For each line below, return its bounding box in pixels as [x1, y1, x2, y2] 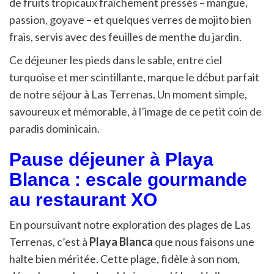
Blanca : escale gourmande [9, 169, 247, 190]
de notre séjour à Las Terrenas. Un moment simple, [9, 87, 247, 102]
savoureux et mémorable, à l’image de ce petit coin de [9, 105, 262, 119]
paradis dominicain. [9, 122, 100, 136]
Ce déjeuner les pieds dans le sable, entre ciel [9, 53, 222, 67]
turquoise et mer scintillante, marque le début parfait [9, 70, 259, 84]
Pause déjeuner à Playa [9, 149, 213, 170]
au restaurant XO [9, 190, 157, 210]
